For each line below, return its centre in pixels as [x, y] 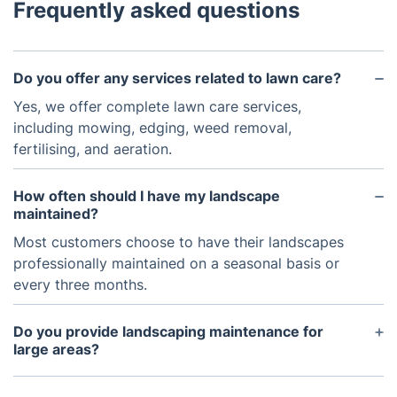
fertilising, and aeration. [93, 149]
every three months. [80, 284]
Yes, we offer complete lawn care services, [157, 106]
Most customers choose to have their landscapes [179, 242]
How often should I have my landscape [147, 196]
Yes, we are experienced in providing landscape [174, 378]
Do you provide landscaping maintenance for [168, 331]
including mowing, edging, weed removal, [152, 128]
